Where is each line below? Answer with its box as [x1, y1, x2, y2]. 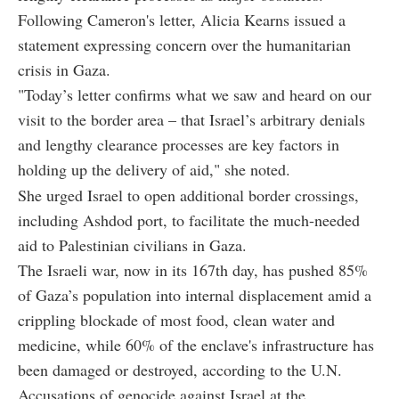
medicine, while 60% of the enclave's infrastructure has [18, 334, 374, 355]
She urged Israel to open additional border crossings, [18, 184, 359, 206]
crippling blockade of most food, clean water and [18, 309, 335, 330]
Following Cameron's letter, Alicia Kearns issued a [18, 9, 346, 30]
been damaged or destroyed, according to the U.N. [18, 359, 342, 380]
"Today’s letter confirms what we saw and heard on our [18, 84, 371, 105]
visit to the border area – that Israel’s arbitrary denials [18, 109, 365, 130]
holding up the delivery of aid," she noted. [18, 159, 290, 180]
